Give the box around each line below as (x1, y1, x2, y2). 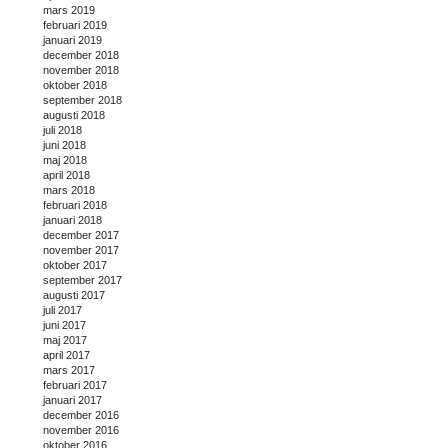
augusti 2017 (43, 289, 105, 302)
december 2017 (43, 229, 119, 242)
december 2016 (43, 409, 119, 422)
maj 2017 (43, 334, 87, 347)
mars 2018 (43, 184, 95, 197)
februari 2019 (43, 19, 107, 32)
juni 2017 (43, 319, 86, 332)
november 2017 (43, 244, 119, 257)
